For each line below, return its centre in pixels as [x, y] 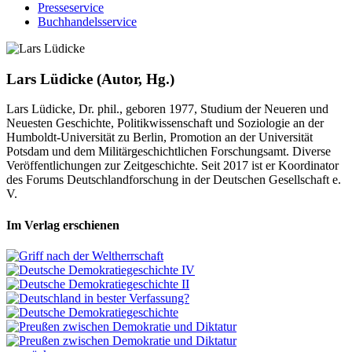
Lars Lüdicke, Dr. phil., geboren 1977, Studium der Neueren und [167, 109]
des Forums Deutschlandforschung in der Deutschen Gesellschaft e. [174, 180]
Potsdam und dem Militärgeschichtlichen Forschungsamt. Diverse [169, 152]
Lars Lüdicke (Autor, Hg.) [90, 79]
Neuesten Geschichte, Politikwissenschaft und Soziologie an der [165, 123]
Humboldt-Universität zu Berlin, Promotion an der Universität [159, 137]
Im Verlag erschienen [63, 225]
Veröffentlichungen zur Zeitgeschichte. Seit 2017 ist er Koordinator [172, 166]
